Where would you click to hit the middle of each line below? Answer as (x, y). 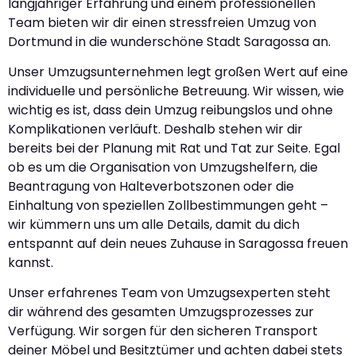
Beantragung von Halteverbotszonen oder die (151, 186)
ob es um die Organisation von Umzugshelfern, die (163, 167)
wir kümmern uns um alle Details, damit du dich (154, 224)
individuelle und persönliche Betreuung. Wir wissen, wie (176, 91)
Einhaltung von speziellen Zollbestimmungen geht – (168, 205)
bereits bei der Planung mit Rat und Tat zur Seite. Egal (174, 148)
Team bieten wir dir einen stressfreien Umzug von (162, 22)
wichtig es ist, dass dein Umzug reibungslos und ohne (170, 110)
